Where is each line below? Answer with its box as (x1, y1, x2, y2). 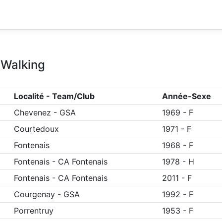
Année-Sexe (162, 91, 211, 101)
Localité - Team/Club (13, 91, 95, 101)
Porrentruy (13, 205, 54, 216)
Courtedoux (13, 123, 59, 134)
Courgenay (13, 189, 55, 199)
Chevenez (13, 107, 51, 117)
